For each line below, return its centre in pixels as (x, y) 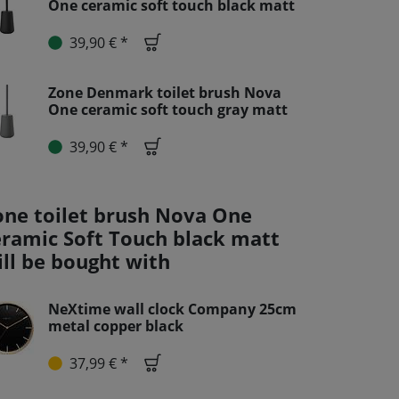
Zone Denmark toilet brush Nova (165, 93)
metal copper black (116, 326)
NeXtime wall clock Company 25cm (172, 309)
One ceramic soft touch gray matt (168, 110)
